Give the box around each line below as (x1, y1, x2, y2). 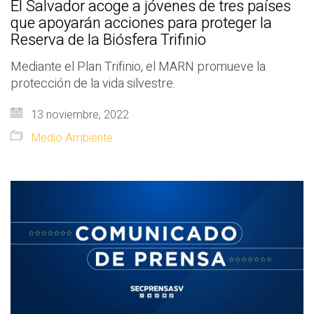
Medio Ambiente (31, 129, 113, 146)
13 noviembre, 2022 (28, 106, 129, 123)
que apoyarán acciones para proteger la (11, 11, 272, 34)
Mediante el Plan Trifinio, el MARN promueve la (11, 57, 266, 76)
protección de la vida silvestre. (11, 74, 176, 93)
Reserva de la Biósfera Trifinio (11, 28, 206, 51)
